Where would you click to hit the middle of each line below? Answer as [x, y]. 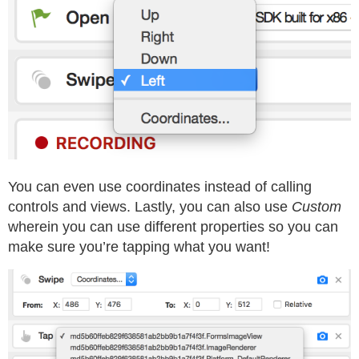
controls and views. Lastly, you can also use [150, 206]
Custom [317, 206]
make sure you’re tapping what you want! [139, 246]
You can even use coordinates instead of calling [160, 186]
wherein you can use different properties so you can [173, 226]
